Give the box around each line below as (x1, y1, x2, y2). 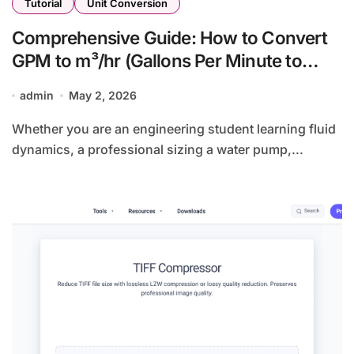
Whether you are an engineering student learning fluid (12, 121, 24, 137)
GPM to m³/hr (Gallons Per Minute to (12, 50, 302, 72)
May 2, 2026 (68, 88, 137, 103)
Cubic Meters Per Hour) (12, 73, 201, 95)
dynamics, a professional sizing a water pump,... (12, 141, 303, 158)
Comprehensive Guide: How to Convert (12, 27, 327, 49)
